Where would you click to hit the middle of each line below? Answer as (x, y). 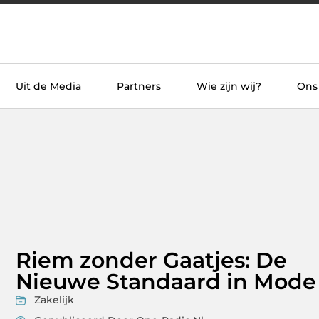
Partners (139, 86)
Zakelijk (54, 300)
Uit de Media (48, 86)
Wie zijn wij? (229, 86)
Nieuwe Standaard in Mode (166, 282)
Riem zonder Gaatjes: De (151, 261)
